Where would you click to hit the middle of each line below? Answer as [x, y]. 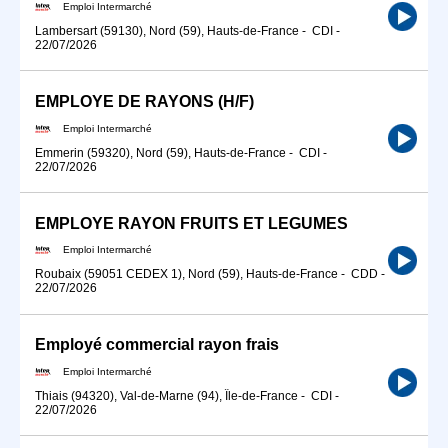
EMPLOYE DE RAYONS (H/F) [144, 101]
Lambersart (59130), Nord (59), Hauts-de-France [167, 30]
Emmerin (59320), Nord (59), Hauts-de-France [160, 152]
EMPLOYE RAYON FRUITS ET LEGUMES [191, 223]
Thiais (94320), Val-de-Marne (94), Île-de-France [166, 396]
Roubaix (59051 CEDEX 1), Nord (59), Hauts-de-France [186, 274]
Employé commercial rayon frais [157, 345]
